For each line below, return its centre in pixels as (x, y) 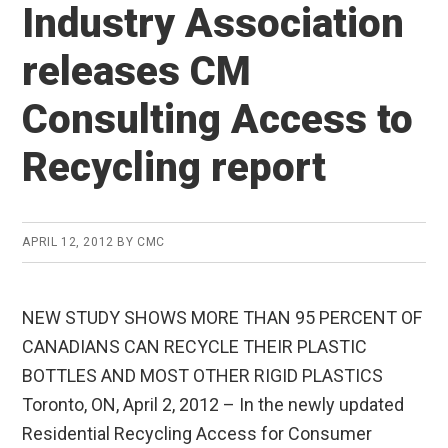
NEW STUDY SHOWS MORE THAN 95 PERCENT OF (222, 317)
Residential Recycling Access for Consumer (197, 433)
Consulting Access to (218, 119)
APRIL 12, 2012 (68, 241)
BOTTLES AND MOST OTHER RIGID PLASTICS (203, 375)
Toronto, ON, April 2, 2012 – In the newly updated (213, 404)
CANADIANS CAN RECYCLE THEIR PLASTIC (195, 346)
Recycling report (174, 167)
